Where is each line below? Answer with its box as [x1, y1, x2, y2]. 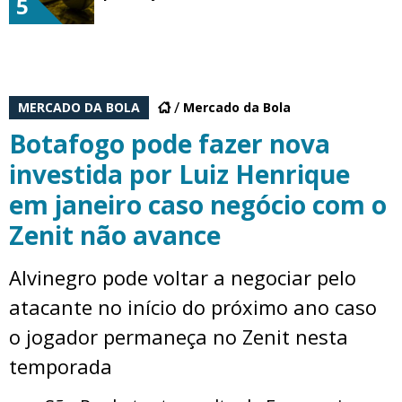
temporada [9, 352, 112, 380]
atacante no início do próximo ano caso [9, 293, 377, 320]
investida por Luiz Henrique [9, 156, 350, 191]
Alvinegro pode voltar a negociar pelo [9, 263, 356, 291]
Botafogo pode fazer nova [9, 126, 330, 161]
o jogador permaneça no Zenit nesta [9, 322, 348, 350]
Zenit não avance [9, 217, 221, 252]
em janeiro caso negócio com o [9, 187, 387, 222]
